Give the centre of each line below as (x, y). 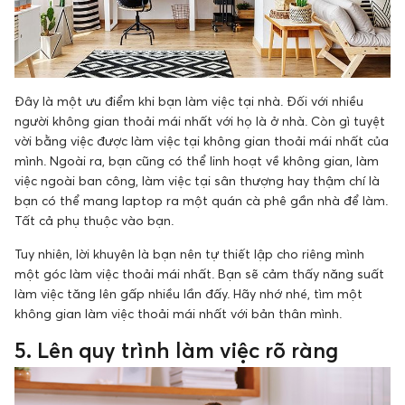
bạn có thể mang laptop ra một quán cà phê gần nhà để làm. (201, 200)
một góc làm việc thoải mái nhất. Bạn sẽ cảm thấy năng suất (199, 273)
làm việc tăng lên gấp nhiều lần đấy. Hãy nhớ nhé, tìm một (188, 293)
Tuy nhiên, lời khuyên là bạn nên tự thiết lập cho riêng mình (189, 253)
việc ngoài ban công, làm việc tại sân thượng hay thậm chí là (197, 180)
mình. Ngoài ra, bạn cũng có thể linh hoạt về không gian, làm (197, 160)
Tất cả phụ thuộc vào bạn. (94, 220)
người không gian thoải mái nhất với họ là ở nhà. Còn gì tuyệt (200, 120)
